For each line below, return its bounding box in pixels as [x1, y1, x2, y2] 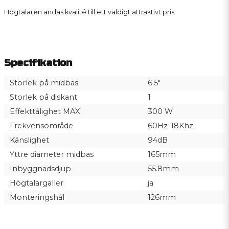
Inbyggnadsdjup [9, 164, 71, 174]
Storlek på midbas [9, 78, 78, 88]
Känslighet [9, 135, 49, 145]
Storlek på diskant [9, 93, 77, 102]
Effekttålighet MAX [9, 107, 80, 117]
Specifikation [4, 57, 72, 69]
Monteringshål [9, 193, 64, 202]
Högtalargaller [9, 178, 63, 188]
